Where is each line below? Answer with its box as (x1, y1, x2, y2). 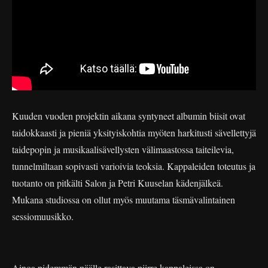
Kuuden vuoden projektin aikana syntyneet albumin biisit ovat (12, 109, 245, 122)
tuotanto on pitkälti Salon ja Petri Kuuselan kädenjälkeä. (12, 176, 223, 189)
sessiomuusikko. (12, 209, 74, 223)
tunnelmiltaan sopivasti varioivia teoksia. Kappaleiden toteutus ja (12, 159, 255, 172)
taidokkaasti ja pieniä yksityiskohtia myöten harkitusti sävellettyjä (12, 126, 256, 139)
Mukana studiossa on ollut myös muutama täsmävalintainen (12, 193, 235, 206)
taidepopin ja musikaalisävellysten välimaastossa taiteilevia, (12, 142, 234, 156)
